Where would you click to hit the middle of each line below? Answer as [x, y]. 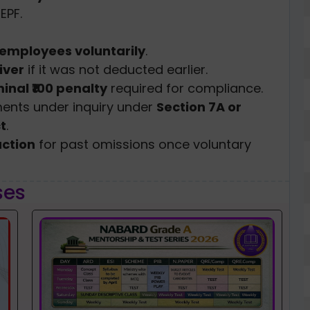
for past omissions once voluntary [143, 144]
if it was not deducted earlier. [116, 69]
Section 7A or [199, 107]
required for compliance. [185, 88]
